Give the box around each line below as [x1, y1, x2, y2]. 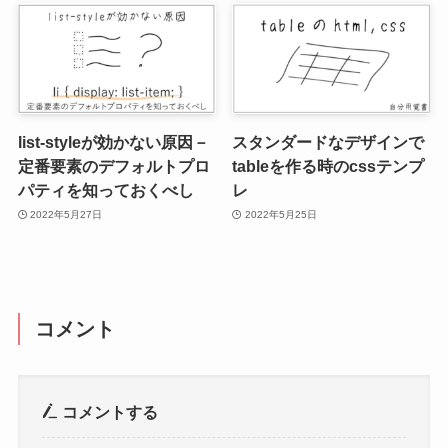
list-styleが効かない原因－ [17, 133, 209, 152]
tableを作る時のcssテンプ [232, 157, 425, 176]
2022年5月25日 [244, 208, 317, 220]
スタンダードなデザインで [232, 133, 425, 152]
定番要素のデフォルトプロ [17, 157, 210, 176]
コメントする [58, 402, 159, 421]
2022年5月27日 [30, 208, 103, 220]
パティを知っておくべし [17, 181, 194, 200]
